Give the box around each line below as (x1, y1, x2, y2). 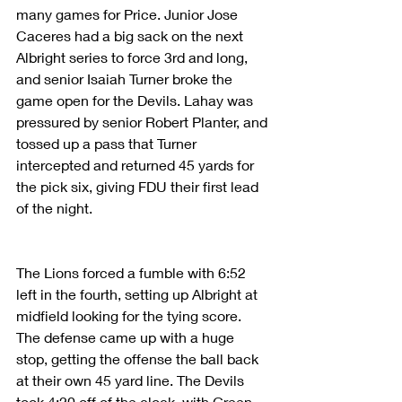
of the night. (16, 198, 92, 216)
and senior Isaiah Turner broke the (16, 69, 236, 87)
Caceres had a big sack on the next (16, 26, 247, 44)
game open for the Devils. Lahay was (16, 91, 257, 109)
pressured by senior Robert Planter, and (16, 112, 271, 130)
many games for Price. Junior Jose (16, 4, 241, 22)
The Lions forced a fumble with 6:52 (16, 263, 249, 281)
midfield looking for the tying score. (16, 306, 245, 324)
